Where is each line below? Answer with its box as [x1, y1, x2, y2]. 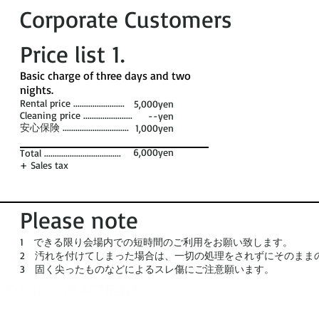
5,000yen [134, 98, 174, 110]
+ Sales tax [20, 159, 68, 171]
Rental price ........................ [20, 97, 128, 109]
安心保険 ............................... [20, 121, 135, 133]
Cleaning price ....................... [20, 109, 136, 121]
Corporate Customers [20, 4, 232, 33]
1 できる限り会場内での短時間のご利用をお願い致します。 [20, 236, 293, 248]
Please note [20, 205, 138, 234]
